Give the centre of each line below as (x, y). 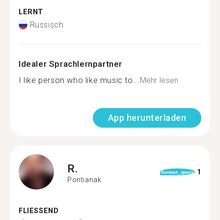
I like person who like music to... (79, 80)
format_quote (177, 172)
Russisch (47, 25)
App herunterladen (147, 118)
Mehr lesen (159, 80)
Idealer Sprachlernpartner (70, 64)
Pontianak (84, 179)
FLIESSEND (36, 211)
